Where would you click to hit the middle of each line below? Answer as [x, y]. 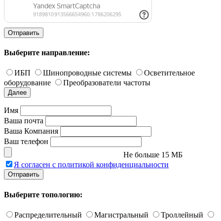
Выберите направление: [47, 53]
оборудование [27, 83]
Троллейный [182, 215]
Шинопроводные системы [87, 73]
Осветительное [169, 73]
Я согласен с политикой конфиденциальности [91, 165]
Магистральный [121, 215]
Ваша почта [24, 121]
